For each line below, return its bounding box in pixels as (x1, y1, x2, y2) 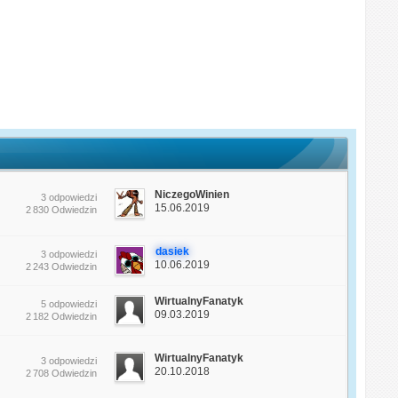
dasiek (155, 244, 190, 258)
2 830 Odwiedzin (26, 203, 98, 215)
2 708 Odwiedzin (26, 367, 98, 378)
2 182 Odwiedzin (26, 310, 98, 322)
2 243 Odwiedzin (26, 260, 98, 272)
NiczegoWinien (155, 187, 230, 201)
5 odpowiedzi (41, 298, 98, 309)
